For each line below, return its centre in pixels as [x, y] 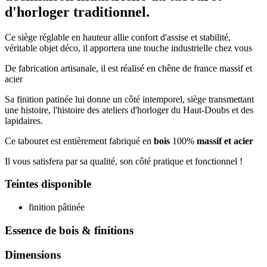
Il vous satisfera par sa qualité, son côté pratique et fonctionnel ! [124, 161]
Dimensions [33, 254]
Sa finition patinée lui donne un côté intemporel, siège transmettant [129, 99]
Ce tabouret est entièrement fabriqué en [79, 141]
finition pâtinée [57, 207]
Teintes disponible [48, 184]
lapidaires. [24, 120]
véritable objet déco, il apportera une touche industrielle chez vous [128, 48]
